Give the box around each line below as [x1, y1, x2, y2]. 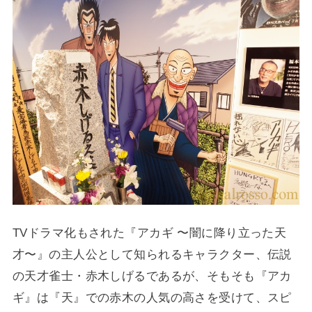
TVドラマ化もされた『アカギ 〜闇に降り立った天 [12, 225, 287, 240]
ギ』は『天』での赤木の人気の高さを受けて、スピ [12, 290, 292, 304]
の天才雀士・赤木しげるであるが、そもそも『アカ [12, 268, 292, 283]
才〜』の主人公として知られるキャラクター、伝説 [12, 247, 292, 261]
